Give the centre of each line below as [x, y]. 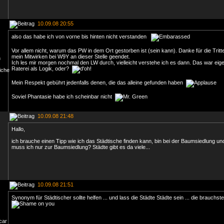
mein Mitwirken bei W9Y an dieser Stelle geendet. [71, 56]
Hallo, [18, 129]
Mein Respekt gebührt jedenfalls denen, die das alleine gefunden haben [99, 82]
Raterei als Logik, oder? [42, 68]
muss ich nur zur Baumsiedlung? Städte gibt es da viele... [81, 147]
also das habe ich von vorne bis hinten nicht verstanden [81, 36]
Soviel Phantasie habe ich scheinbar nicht [63, 96]
